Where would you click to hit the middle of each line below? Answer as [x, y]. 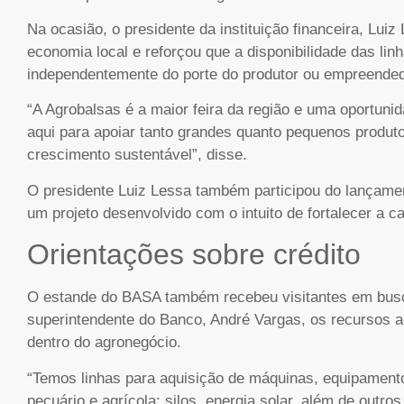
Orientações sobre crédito [194, 255]
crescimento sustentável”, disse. [137, 155]
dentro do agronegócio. [104, 343]
